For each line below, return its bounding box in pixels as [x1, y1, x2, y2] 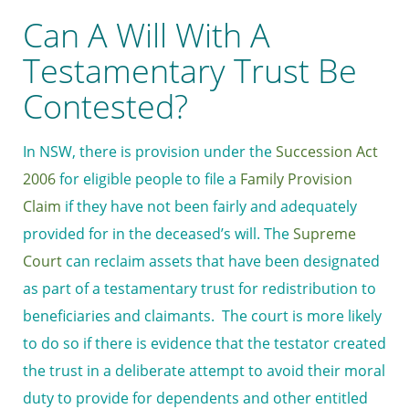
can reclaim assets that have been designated [62, 251, 380, 272]
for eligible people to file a [56, 169, 240, 190]
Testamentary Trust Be [23, 48, 357, 94]
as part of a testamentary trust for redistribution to [23, 278, 376, 299]
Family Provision [240, 169, 352, 190]
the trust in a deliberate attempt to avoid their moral [23, 361, 385, 382]
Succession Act [276, 142, 378, 163]
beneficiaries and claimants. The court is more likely [23, 306, 382, 327]
